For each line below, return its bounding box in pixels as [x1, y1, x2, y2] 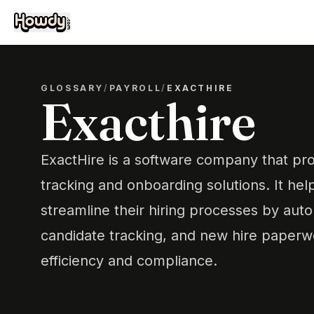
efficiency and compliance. [41, 252, 217, 269]
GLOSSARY [41, 83, 104, 93]
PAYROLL [109, 83, 162, 93]
